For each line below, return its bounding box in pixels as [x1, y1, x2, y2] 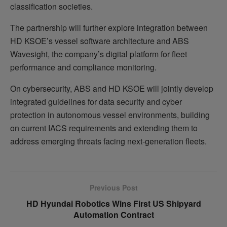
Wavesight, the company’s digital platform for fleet [10, 48, 187, 60]
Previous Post [89, 182, 138, 193]
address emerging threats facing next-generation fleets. [10, 135, 207, 147]
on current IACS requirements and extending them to [10, 122, 198, 134]
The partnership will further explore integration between [10, 21, 208, 33]
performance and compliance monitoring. [10, 61, 157, 73]
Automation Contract [73, 208, 154, 220]
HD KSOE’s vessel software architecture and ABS [10, 34, 189, 47]
